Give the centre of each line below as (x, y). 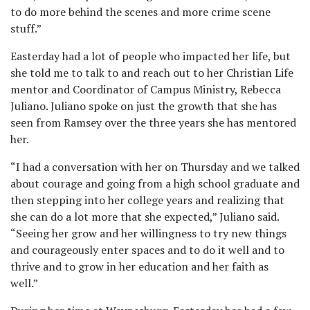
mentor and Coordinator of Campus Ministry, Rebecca (146, 89)
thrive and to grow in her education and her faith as (139, 266)
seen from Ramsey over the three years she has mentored (153, 122)
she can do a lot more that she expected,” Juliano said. (145, 217)
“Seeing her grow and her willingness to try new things (148, 233)
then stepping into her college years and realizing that (147, 200)
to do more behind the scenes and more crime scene (140, 12)
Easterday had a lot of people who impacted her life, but (151, 56)
